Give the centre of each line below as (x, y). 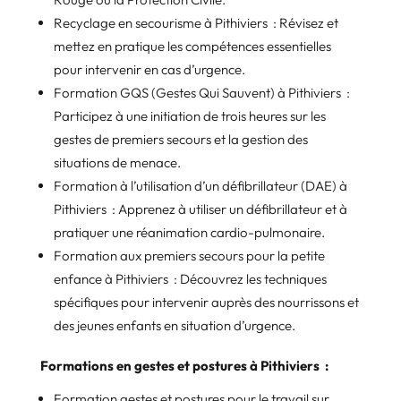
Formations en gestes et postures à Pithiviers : (184, 365)
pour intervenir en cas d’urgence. (149, 69)
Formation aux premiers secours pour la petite (189, 255)
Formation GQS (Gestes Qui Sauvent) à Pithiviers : (201, 92)
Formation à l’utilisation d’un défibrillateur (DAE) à (200, 185)
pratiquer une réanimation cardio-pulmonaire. (189, 232)
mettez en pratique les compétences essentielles (192, 46)
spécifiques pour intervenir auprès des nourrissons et (206, 302)
